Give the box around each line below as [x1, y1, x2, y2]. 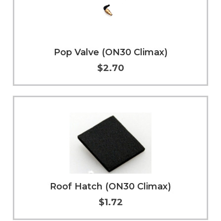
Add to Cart [47, 91, 85, 100]
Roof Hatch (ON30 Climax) [50, 181, 171, 192]
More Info [147, 91, 179, 100]
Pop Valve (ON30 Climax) [53, 46, 168, 58]
